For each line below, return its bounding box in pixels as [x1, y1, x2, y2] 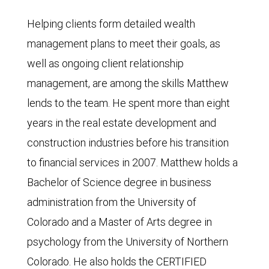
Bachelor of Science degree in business [27, 175, 211, 189]
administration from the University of [27, 195, 196, 209]
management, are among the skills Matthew [27, 76, 229, 90]
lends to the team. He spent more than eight [27, 95, 230, 110]
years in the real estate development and [27, 115, 216, 130]
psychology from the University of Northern [27, 234, 228, 249]
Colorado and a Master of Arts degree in [27, 214, 212, 229]
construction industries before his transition [27, 135, 229, 150]
